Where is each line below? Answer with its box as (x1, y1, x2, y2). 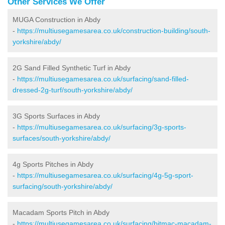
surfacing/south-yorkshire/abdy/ (13, 182, 113, 190)
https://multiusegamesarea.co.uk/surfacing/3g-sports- (17, 123, 186, 131)
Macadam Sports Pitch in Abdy (13, 208, 109, 216)
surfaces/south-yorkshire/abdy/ (13, 134, 110, 142)
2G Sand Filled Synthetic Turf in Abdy (13, 63, 131, 72)
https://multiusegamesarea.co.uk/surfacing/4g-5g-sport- (17, 171, 193, 179)
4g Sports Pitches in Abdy (13, 160, 93, 168)
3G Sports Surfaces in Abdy (13, 111, 100, 120)
